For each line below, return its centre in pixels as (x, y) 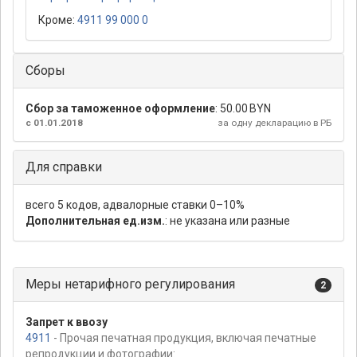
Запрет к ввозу (67, 322)
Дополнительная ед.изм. (95, 221)
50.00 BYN (245, 109)
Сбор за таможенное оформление (120, 109)
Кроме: (58, 20)
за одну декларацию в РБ (275, 123)
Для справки (64, 167)
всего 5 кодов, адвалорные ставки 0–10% (135, 205)
